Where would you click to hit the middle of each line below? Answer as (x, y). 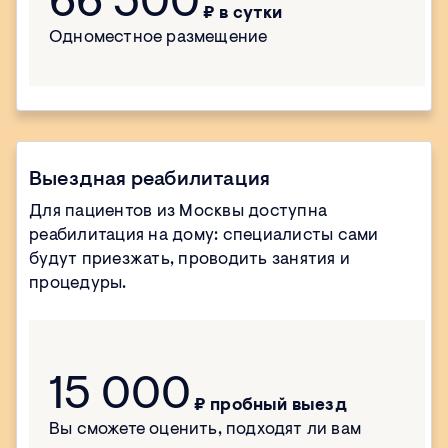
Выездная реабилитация (150, 180)
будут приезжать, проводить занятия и (189, 260)
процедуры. (78, 284)
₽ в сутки (242, 14)
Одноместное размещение (158, 38)
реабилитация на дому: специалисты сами (204, 236)
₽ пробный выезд (270, 406)
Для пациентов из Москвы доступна (178, 212)
